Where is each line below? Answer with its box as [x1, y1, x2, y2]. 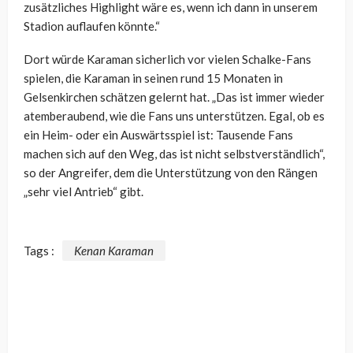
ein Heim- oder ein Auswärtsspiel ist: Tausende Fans [24, 128, 293, 143]
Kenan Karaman [74, 243, 154, 258]
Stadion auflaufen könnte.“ [24, 19, 160, 34]
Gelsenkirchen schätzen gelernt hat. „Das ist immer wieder [24, 90, 325, 105]
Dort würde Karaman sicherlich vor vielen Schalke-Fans [24, 52, 311, 67]
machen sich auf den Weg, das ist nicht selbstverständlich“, [24, 147, 325, 162]
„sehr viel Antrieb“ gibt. [24, 184, 143, 199]
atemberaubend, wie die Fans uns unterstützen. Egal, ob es [24, 109, 325, 124]
